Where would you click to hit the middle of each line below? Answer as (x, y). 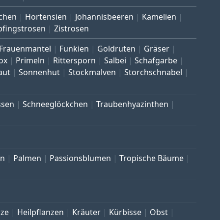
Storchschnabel (153, 72)
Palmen (27, 158)
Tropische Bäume (151, 158)
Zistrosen (71, 29)
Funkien (74, 49)
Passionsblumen (80, 158)
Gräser (157, 49)
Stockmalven (92, 72)
